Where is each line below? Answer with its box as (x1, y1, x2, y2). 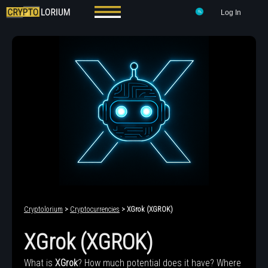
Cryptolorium (24, 205, 63, 214)
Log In (221, 8, 241, 17)
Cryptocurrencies (70, 205, 120, 214)
